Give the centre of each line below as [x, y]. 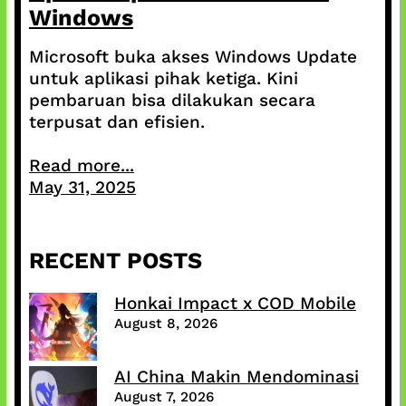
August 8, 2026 [165, 324]
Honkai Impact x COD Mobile [235, 304]
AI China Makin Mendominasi [236, 377]
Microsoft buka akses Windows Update [193, 57]
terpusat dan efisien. [116, 122]
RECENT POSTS [115, 261]
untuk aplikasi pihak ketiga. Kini [163, 79]
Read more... [81, 166]
